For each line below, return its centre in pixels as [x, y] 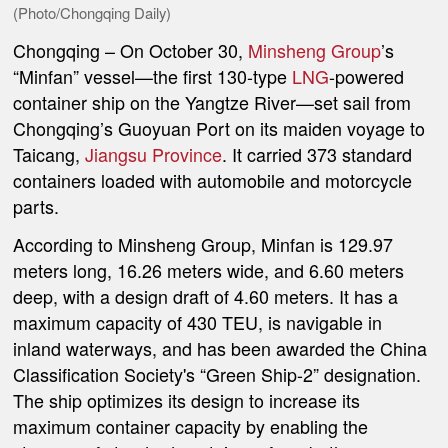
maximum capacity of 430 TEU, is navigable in [198, 322]
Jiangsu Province [154, 153]
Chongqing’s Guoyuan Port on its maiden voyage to [219, 127]
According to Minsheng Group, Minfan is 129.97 [203, 244]
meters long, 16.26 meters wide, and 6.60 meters [209, 270]
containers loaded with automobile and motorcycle [213, 179]
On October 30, [184, 49]
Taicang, [49, 153]
